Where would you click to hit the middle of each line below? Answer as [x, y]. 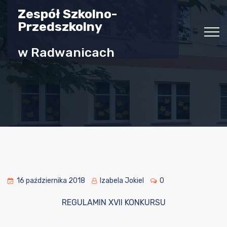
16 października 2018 [51, 181]
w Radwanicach [66, 52]
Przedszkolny [60, 27]
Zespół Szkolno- [67, 14]
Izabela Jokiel [121, 181]
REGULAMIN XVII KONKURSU [113, 202]
